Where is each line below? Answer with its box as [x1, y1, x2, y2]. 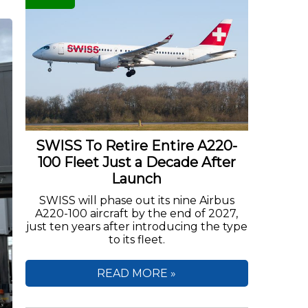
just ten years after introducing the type [25, 219, 247, 233]
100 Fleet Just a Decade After [37, 153, 236, 170]
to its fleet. [108, 232, 165, 246]
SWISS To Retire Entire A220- [36, 137, 238, 154]
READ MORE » [97, 266, 177, 280]
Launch [111, 170, 162, 187]
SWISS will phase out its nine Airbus [38, 193, 234, 207]
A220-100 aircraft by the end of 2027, [35, 206, 239, 220]
